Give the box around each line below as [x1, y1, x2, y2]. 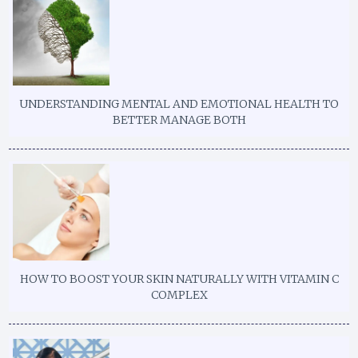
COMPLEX [150, 288, 208, 303]
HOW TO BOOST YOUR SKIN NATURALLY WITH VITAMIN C [19, 272, 339, 287]
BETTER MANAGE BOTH [112, 113, 246, 128]
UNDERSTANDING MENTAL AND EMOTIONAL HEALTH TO [19, 97, 339, 112]
